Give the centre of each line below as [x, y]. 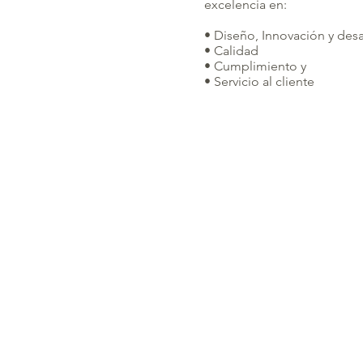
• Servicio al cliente [259, 81]
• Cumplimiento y [255, 66]
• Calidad [231, 51]
